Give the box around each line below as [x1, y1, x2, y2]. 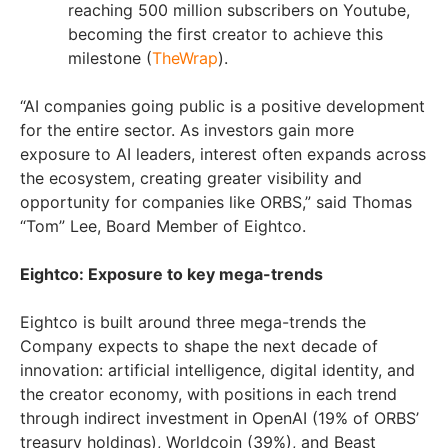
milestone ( [68, 48, 152, 69]
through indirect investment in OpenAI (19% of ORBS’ [20, 408, 419, 429]
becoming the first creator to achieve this [68, 24, 383, 45]
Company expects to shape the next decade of [20, 336, 378, 357]
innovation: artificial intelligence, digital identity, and [20, 360, 415, 381]
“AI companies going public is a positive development [20, 96, 425, 117]
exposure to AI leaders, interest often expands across [20, 144, 426, 165]
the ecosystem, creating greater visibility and [20, 168, 362, 189]
